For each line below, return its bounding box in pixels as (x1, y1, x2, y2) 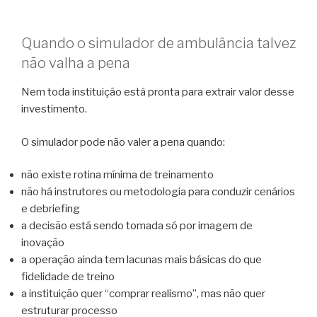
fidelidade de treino (21, 270, 115, 284)
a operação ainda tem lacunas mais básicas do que (21, 253, 262, 267)
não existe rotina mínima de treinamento (21, 168, 214, 182)
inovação (21, 236, 64, 250)
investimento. (21, 103, 87, 116)
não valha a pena (21, 54, 130, 72)
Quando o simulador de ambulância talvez (21, 35, 296, 52)
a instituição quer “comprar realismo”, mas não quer (21, 287, 265, 301)
